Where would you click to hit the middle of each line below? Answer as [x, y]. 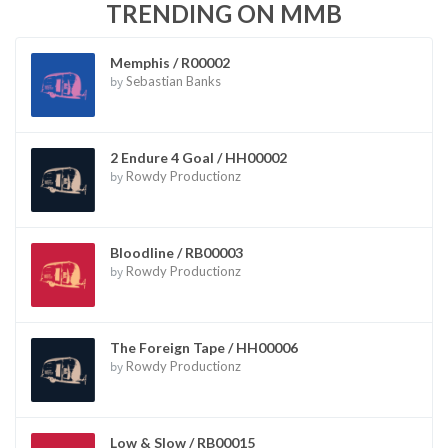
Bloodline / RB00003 [176, 252]
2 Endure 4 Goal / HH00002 [198, 157]
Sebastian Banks [173, 80]
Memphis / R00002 [170, 62]
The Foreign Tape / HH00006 [204, 347]
